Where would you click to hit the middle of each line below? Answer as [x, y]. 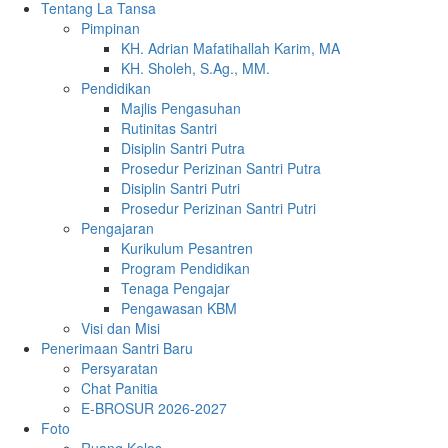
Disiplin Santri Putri [180, 188]
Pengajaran [117, 228]
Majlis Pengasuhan [181, 108]
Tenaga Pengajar [175, 288]
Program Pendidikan [185, 268]
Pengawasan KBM [179, 308]
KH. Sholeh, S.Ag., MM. [195, 68]
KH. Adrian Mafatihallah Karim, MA [230, 48]
